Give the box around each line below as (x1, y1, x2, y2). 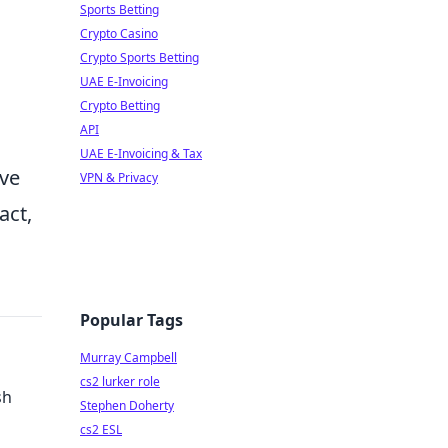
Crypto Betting (80, 97, 160, 114)
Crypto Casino (80, 25, 158, 42)
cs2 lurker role (80, 373, 160, 390)
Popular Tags (80, 309, 183, 331)
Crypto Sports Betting (80, 49, 199, 66)
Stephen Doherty (80, 397, 174, 414)
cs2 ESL (80, 421, 122, 438)
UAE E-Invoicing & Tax (80, 145, 202, 162)
